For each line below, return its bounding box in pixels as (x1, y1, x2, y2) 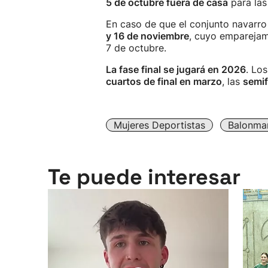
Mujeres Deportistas (114, 119, 205, 131)
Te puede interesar (48, 163, 240, 191)
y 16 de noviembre (106, 30, 189, 42)
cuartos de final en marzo (106, 75, 222, 87)
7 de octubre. (106, 42, 166, 54)
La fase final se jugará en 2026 (106, 63, 246, 75)
